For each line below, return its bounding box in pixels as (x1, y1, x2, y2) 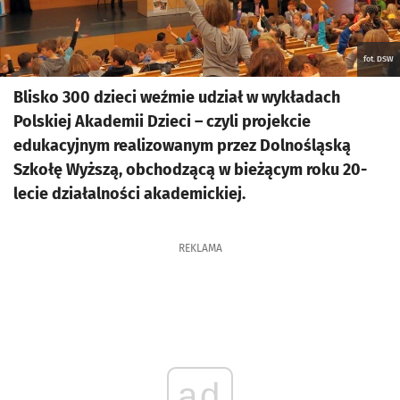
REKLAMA (178, 242, 222, 254)
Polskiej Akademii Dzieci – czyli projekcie (13, 112, 311, 131)
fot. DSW (363, 54, 394, 63)
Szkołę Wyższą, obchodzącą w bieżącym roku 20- (13, 160, 367, 179)
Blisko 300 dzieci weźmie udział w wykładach (13, 87, 340, 107)
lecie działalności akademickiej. (13, 184, 249, 204)
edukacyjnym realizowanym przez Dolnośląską (13, 136, 351, 155)
